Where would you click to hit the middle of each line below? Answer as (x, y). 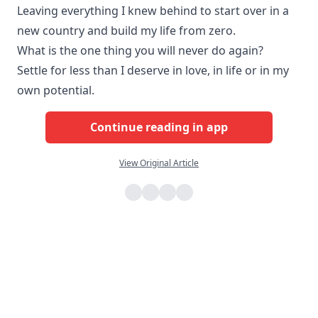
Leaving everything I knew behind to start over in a (153, 10)
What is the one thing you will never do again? (140, 50)
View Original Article (159, 163)
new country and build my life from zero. (126, 30)
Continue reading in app (159, 127)
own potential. (56, 90)
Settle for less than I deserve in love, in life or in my (153, 70)
